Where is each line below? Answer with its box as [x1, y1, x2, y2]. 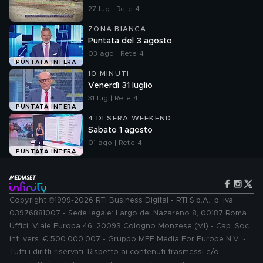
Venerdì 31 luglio [88, 82, 153, 90]
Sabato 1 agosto [88, 126, 153, 134]
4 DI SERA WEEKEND [88, 114, 172, 122]
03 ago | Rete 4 [88, 50, 144, 57]
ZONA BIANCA [88, 25, 146, 32]
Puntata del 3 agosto [88, 37, 172, 45]
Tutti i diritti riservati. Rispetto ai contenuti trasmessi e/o [9, 248, 219, 256]
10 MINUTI [88, 70, 130, 77]
